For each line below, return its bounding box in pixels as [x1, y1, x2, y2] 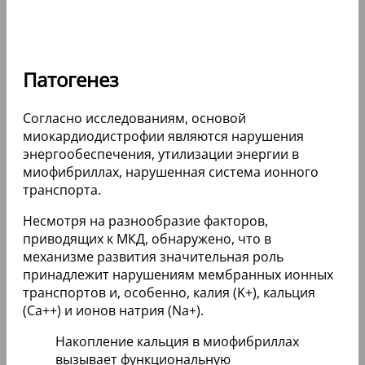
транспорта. [23, 181, 101, 200]
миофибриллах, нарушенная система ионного [23, 163, 319, 182]
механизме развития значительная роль [23, 248, 284, 266]
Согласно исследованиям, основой [23, 109, 246, 128]
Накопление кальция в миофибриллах [55, 332, 299, 351]
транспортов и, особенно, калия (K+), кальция [23, 284, 315, 302]
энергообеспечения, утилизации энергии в [23, 145, 299, 164]
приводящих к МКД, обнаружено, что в [23, 230, 271, 248]
